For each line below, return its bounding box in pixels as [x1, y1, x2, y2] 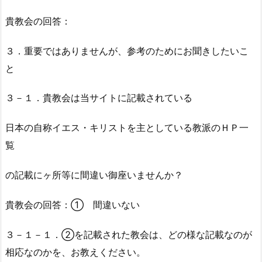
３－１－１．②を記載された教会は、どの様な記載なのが [5, 228, 252, 240]
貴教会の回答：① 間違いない [5, 198, 140, 211]
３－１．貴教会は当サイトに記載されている [5, 92, 192, 104]
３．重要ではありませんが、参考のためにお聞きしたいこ [5, 44, 249, 57]
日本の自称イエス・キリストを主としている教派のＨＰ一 [5, 122, 249, 134]
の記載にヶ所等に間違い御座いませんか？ [5, 169, 183, 181]
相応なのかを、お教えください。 [5, 246, 146, 258]
